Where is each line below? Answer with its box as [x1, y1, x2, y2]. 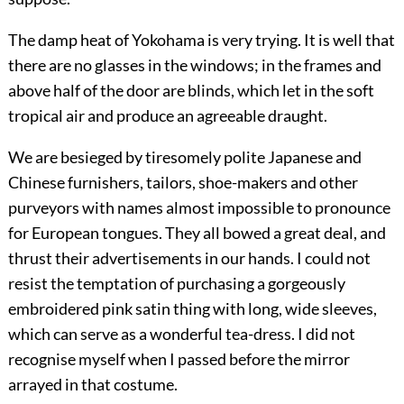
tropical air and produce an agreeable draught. [7, 106, 327, 126]
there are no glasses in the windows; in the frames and [7, 55, 381, 76]
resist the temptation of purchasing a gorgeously [7, 273, 345, 294]
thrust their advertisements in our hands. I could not [7, 248, 371, 269]
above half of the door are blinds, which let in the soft [7, 80, 374, 101]
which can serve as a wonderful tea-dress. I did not [7, 324, 355, 344]
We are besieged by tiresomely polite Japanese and [7, 147, 362, 168]
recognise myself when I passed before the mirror [7, 349, 350, 370]
